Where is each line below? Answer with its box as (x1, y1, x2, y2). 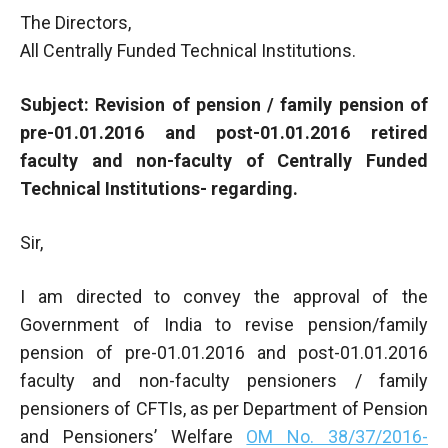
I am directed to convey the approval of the (20, 285, 428, 307)
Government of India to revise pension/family (20, 313, 428, 335)
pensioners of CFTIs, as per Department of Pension (20, 397, 428, 419)
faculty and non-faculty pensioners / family (20, 369, 428, 391)
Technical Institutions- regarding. (20, 177, 298, 199)
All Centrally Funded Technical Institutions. (20, 39, 356, 61)
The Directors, (20, 11, 131, 33)
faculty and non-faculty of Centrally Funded (20, 149, 428, 171)
